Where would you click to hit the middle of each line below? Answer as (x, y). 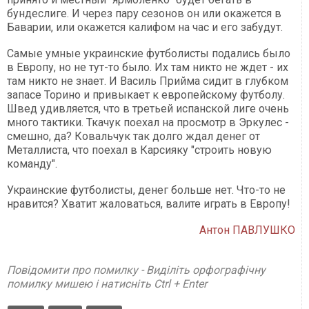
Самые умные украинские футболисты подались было (149, 54)
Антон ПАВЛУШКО (248, 230)
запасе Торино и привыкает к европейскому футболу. (146, 95)
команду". (32, 164)
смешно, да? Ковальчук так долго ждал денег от (133, 137)
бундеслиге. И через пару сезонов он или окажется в (144, 14)
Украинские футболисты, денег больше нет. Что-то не (146, 190)
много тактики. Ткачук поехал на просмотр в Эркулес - (148, 123)
